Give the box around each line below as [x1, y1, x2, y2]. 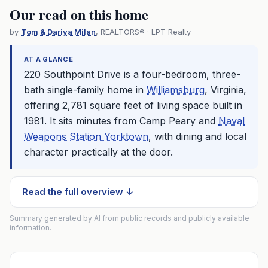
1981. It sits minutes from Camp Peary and [24, 115, 218, 127]
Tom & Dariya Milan [21, 27, 96, 36]
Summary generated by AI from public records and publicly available [10, 214, 249, 223]
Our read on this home [10, 4, 148, 25]
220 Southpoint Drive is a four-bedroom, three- [24, 68, 240, 80]
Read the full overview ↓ [22, 186, 133, 197]
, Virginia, [205, 84, 246, 96]
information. [10, 223, 51, 232]
